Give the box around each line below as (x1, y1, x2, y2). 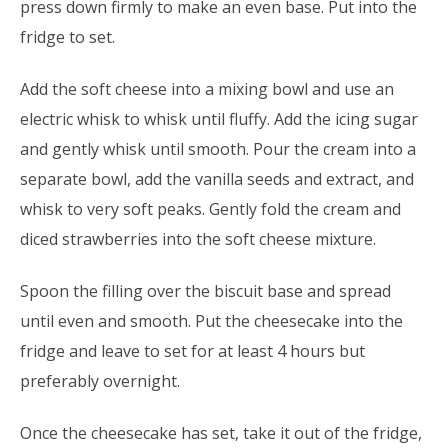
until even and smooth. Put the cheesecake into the (20, 310, 403, 333)
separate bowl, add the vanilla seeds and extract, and (20, 168, 414, 191)
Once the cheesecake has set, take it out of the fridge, (20, 422, 422, 445)
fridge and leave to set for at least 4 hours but (20, 340, 365, 363)
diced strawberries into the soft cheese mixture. (20, 228, 376, 251)
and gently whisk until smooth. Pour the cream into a (20, 138, 416, 161)
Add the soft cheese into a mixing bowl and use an (20, 78, 394, 101)
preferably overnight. (20, 370, 180, 393)
